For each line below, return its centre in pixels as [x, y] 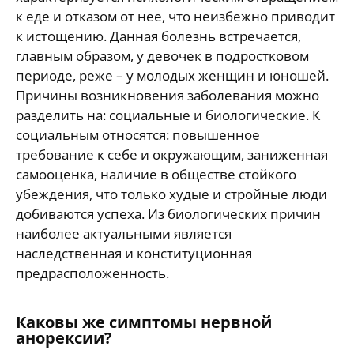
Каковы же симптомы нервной [144, 322]
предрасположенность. [92, 273]
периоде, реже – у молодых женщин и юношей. [172, 75]
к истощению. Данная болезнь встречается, [158, 36]
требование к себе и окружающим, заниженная [172, 154]
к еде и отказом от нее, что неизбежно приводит [175, 16]
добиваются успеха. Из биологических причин [168, 214]
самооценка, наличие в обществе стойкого [156, 174]
